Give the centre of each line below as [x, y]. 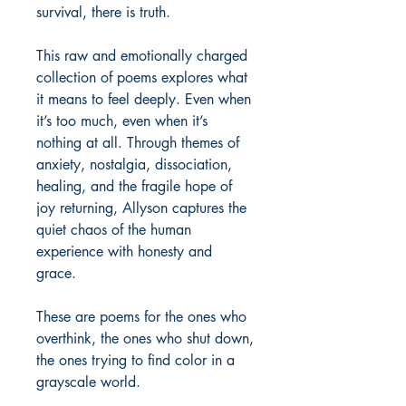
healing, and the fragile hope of [134, 187]
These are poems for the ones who [141, 317]
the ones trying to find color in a [135, 361]
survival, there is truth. [103, 13]
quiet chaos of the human [114, 230]
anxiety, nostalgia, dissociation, [134, 165]
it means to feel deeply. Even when [144, 100]
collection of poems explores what [142, 78]
